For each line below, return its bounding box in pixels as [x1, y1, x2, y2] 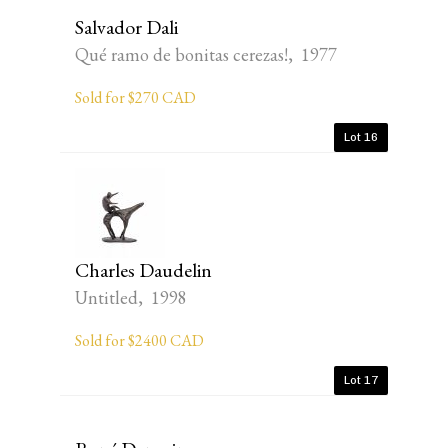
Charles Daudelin [75, 257, 212, 283]
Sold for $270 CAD [75, 87, 196, 108]
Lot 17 [344, 373, 378, 387]
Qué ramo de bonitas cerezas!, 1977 [75, 43, 337, 66]
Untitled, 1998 [75, 286, 187, 309]
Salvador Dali [75, 14, 178, 40]
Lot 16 [344, 130, 378, 144]
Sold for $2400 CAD [75, 330, 204, 351]
